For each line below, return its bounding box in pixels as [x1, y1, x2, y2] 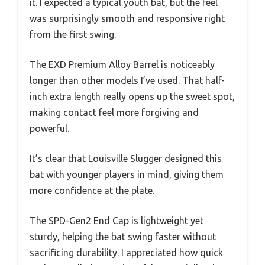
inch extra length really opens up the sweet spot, [30, 91, 235, 102]
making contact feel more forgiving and [30, 107, 199, 118]
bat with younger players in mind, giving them [30, 169, 224, 180]
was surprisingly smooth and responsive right [30, 13, 225, 24]
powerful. [30, 123, 69, 134]
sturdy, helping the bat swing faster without [30, 231, 216, 243]
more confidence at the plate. [30, 185, 154, 196]
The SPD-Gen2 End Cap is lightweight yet [30, 215, 203, 227]
